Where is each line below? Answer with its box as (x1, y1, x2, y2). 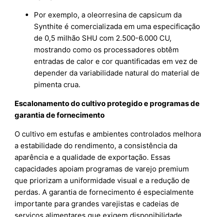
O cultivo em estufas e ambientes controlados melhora (15, 129, 201, 139)
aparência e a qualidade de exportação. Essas (15, 153, 171, 162)
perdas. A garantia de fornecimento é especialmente (15, 187, 194, 197)
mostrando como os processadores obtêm (34, 45, 179, 55)
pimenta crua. (34, 80, 81, 90)
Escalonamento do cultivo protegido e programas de (15, 99, 200, 108)
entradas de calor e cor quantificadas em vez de (34, 57, 198, 66)
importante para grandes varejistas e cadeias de (15, 199, 180, 209)
